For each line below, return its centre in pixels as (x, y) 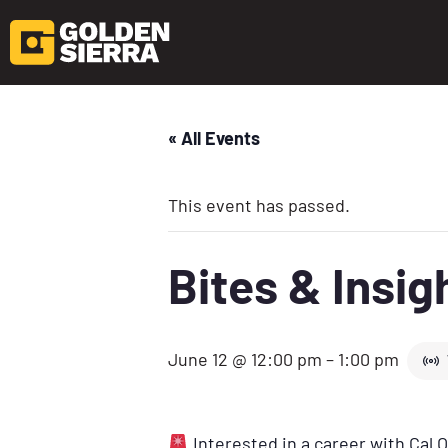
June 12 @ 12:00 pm (245, 358)
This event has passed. (259, 204)
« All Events (214, 137)
